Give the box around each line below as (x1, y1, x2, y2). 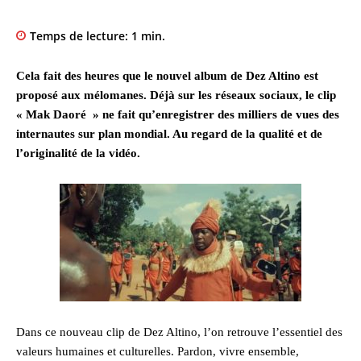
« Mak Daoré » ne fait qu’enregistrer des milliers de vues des (16, 108, 339, 122)
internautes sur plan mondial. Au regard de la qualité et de (16, 127, 322, 141)
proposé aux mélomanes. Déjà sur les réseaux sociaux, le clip (16, 89, 336, 102)
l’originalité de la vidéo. (16, 147, 140, 160)
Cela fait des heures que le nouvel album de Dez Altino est (16, 69, 318, 83)
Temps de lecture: (30, 28, 131, 44)
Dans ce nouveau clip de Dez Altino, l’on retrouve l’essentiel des (16, 326, 342, 339)
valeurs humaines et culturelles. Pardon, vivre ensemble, (16, 345, 299, 359)
